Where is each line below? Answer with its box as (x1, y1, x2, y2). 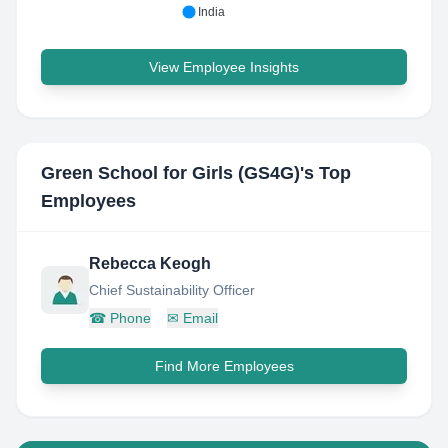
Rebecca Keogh (89, 255, 211, 272)
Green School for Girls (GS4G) (41, 163, 300, 183)
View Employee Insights (149, 59, 299, 75)
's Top (300, 163, 351, 183)
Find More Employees (154, 358, 294, 374)
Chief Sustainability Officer (89, 282, 255, 298)
